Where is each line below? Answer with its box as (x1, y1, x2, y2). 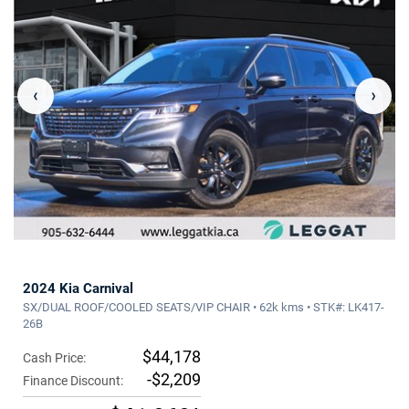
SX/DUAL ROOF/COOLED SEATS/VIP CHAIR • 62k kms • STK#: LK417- (23, 300, 384, 315)
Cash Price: (23, 351, 86, 366)
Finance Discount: (23, 373, 123, 389)
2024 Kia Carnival (23, 280, 133, 298)
